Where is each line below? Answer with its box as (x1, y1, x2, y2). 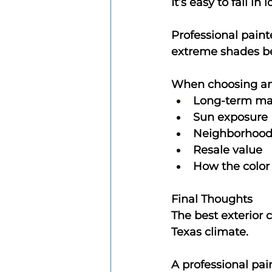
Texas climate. (171, 225, 248, 239)
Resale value (193, 143, 262, 157)
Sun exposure (193, 110, 268, 124)
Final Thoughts (171, 192, 253, 206)
